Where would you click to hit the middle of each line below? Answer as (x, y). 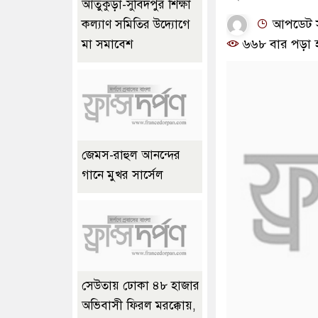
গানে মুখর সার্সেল (122, 175)
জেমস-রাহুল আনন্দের (131, 155)
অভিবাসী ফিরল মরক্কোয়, (139, 306)
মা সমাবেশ (107, 45)
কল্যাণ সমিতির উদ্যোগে (136, 25)
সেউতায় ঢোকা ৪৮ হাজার (141, 286)
